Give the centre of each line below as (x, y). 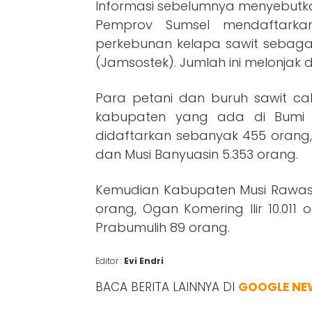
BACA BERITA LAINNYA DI (167, 287)
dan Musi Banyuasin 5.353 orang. (197, 154)
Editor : (110, 260)
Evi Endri (144, 260)
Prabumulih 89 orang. (163, 227)
